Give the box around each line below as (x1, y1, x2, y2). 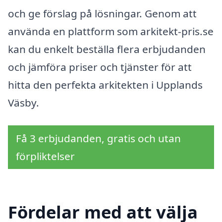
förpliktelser (16, 149, 75, 163)
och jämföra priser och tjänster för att (8, 60, 192, 74)
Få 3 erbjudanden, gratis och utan (16, 131, 181, 145)
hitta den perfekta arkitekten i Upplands (8, 78, 203, 92)
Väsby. (8, 96, 39, 110)
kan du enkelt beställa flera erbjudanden (8, 42, 206, 56)
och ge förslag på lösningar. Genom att (8, 6, 197, 20)
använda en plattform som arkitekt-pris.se (8, 24, 214, 38)
